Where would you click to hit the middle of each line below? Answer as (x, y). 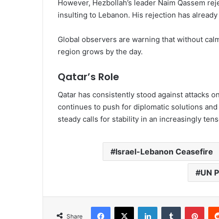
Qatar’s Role (88, 77)
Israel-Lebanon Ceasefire (164, 152)
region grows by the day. (100, 52)
